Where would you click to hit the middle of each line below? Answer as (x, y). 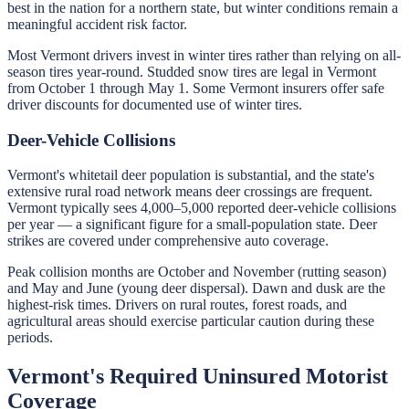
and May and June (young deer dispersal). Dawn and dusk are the (196, 288)
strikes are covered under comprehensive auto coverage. (168, 241)
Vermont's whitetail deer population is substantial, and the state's (191, 175)
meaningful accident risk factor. (97, 24)
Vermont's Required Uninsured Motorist (198, 377)
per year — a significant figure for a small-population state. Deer (192, 225)
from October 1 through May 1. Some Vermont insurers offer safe (196, 88)
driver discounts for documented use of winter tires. (155, 104)
